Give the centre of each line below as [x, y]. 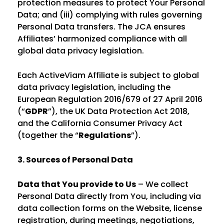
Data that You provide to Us [77, 184]
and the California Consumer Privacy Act [100, 123]
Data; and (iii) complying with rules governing [110, 15]
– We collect [162, 184]
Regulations [105, 135]
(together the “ [48, 135]
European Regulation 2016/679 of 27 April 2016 [110, 99]
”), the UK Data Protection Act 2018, [119, 111]
